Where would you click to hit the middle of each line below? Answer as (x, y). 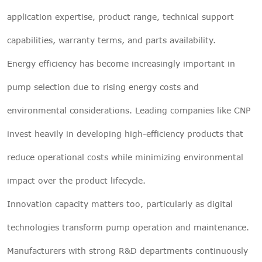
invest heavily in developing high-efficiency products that (125, 133)
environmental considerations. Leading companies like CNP (129, 110)
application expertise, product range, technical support (120, 16)
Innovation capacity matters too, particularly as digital (120, 204)
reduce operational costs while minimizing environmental (125, 157)
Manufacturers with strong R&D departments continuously (127, 250)
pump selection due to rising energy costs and (103, 87)
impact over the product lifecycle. (76, 180)
